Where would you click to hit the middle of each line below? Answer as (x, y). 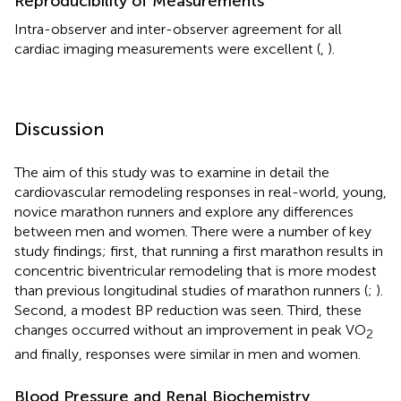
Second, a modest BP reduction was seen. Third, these (188, 311)
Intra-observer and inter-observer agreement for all (178, 30)
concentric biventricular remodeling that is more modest (196, 271)
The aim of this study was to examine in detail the (172, 173)
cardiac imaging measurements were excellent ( (167, 49)
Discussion (59, 129)
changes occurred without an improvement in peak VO (190, 330)
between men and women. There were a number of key (193, 232)
